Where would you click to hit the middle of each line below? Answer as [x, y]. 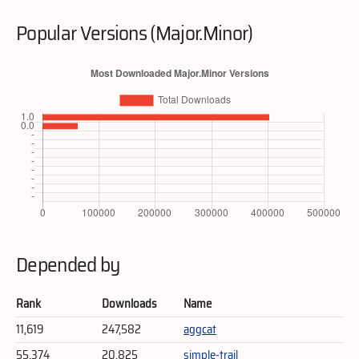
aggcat [200, 329]
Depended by [68, 264]
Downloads [129, 303]
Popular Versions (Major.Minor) [135, 32]
